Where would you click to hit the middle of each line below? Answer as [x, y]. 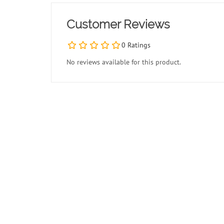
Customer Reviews [118, 24]
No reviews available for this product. [124, 62]
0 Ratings [136, 45]
